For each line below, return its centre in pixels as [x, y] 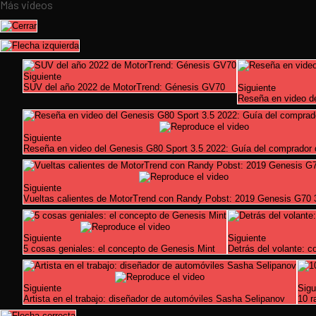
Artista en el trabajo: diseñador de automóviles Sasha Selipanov [154, 299]
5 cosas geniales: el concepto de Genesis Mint [119, 249]
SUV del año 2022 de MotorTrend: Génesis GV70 [124, 87]
